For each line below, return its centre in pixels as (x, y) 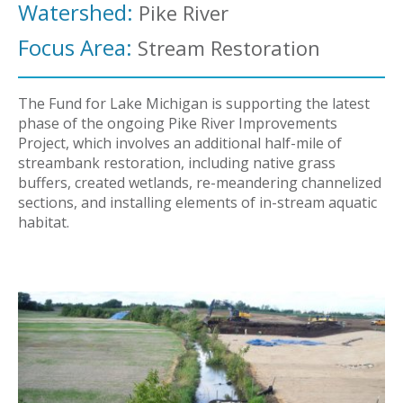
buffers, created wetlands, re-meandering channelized (200, 183)
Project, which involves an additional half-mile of (180, 143)
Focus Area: (75, 47)
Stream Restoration (226, 48)
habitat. (44, 222)
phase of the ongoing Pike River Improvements (178, 123)
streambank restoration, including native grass (177, 163)
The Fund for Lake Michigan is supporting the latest (194, 103)
